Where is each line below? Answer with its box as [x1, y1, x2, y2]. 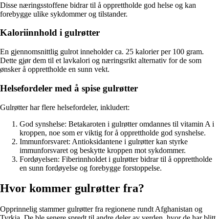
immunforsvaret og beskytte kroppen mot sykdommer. [20, 146, 186, 154]
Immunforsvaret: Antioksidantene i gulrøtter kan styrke [20, 137, 188, 146]
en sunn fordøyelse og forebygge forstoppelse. [20, 163, 162, 172]
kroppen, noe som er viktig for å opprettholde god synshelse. [20, 128, 206, 137]
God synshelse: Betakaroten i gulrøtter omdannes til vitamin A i [20, 119, 214, 128]
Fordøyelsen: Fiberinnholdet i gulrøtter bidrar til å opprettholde [20, 154, 212, 163]
